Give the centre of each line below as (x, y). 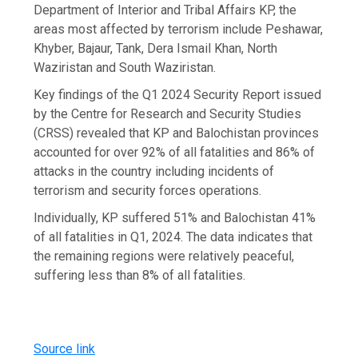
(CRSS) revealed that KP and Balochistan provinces (177, 133)
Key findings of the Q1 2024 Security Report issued (178, 95)
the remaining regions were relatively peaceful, (164, 257)
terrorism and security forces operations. (148, 191)
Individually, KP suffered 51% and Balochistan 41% (175, 218)
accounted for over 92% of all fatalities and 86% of (175, 153)
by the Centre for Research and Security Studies (168, 114)
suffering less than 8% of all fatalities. (140, 276)
